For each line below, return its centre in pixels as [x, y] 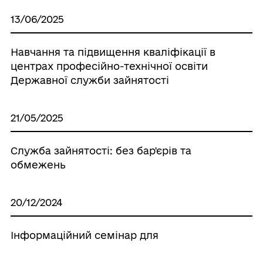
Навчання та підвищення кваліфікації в [113, 52]
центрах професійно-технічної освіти [109, 66]
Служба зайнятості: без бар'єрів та [101, 150]
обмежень [38, 164]
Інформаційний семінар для [84, 235]
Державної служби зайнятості [90, 80]
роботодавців [46, 249]
